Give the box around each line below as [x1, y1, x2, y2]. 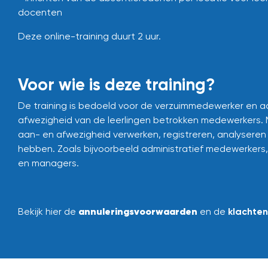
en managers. [18, 157, 79, 169]
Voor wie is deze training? [18, 75, 215, 95]
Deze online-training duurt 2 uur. [18, 31, 163, 42]
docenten [18, 7, 65, 18]
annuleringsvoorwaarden [78, 205, 197, 217]
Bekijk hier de [18, 206, 78, 217]
